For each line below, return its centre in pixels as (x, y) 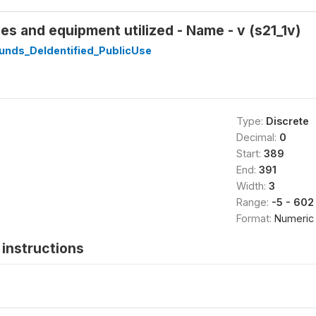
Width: (252, 186)
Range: (254, 202)
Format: (255, 218)
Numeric (294, 218)
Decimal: (257, 137)
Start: (250, 153)
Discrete (287, 121)
